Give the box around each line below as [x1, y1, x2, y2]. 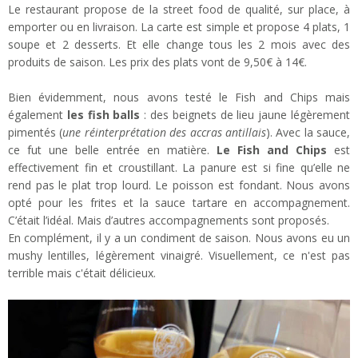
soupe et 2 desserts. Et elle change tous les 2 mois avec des [8, 37, 350, 53]
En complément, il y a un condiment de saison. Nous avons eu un [8, 230, 350, 246]
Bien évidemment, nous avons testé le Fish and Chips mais [8, 89, 350, 105]
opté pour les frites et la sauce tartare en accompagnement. [8, 195, 350, 211]
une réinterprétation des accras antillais [62, 125, 266, 141]
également [8, 107, 67, 123]
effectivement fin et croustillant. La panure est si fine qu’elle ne [8, 160, 350, 176]
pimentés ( [8, 125, 63, 141]
